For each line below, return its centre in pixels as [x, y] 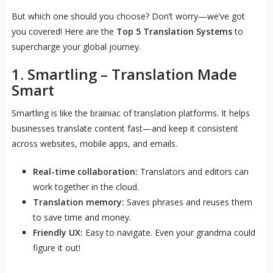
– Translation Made [167, 74]
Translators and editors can [193, 171]
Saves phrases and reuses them [188, 202]
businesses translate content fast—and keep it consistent [125, 128]
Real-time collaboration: [85, 171]
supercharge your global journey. [76, 46]
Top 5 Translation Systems [174, 31]
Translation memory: [78, 202]
